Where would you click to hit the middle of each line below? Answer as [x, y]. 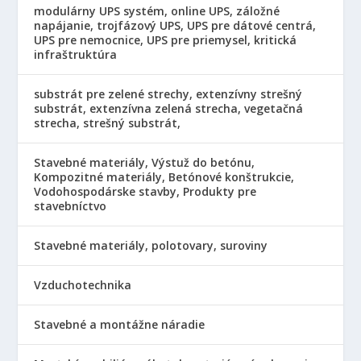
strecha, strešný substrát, [108, 122]
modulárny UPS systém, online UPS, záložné [157, 10]
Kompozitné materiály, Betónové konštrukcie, [164, 176]
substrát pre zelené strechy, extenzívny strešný [168, 93]
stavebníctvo [71, 205]
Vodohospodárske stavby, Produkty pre [145, 191]
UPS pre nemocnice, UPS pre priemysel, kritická [166, 39]
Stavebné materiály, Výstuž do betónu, [145, 162]
